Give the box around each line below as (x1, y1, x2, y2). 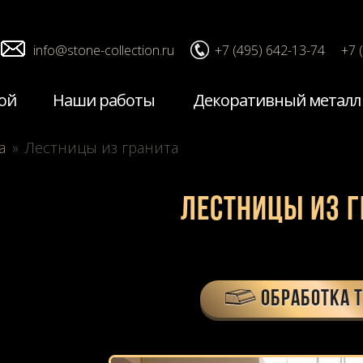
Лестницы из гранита (25, 137, 178, 157)
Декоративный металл (192, 88, 361, 111)
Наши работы (52, 88, 155, 111)
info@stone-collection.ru (33, 41, 174, 59)
